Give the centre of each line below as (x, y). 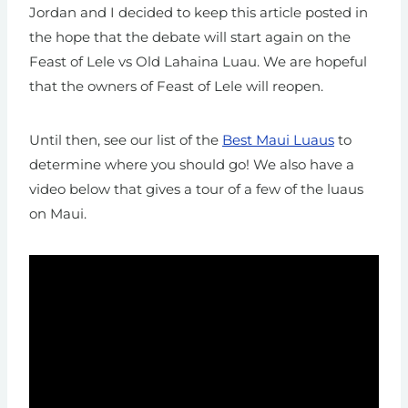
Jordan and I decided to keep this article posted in (199, 13)
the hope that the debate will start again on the (190, 37)
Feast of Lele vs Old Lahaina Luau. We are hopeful (198, 62)
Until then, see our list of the (126, 140)
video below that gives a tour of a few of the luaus (196, 189)
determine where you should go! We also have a (192, 165)
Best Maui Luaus (278, 140)
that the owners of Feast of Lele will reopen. (176, 87)
